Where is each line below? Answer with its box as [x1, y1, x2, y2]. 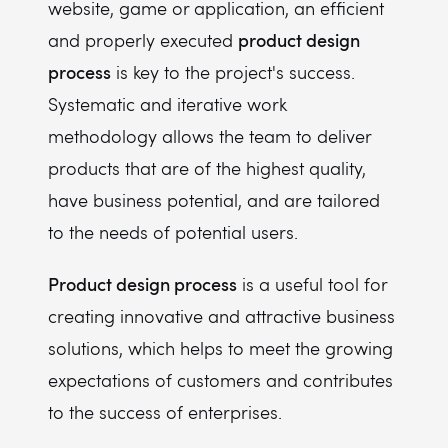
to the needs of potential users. [48, 220, 298, 244]
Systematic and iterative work [48, 92, 287, 116]
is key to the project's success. [111, 60, 355, 84]
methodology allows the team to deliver [48, 124, 371, 148]
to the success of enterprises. [48, 400, 282, 424]
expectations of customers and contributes [48, 368, 393, 392]
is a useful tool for [237, 272, 387, 296]
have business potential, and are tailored [48, 188, 380, 212]
